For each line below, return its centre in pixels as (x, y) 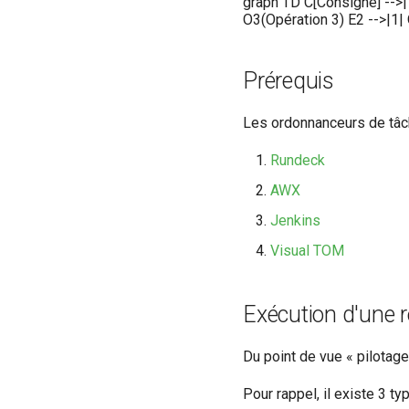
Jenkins (295, 221)
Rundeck (298, 161)
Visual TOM (307, 251)
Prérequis (288, 81)
